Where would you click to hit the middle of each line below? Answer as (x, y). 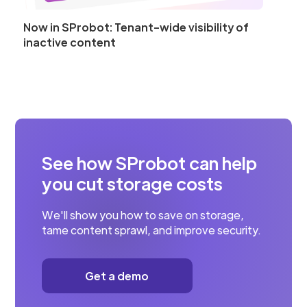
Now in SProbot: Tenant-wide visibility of (136, 27)
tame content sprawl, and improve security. (151, 230)
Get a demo (117, 276)
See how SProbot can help (149, 163)
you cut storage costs (132, 184)
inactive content (69, 42)
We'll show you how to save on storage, (143, 215)
